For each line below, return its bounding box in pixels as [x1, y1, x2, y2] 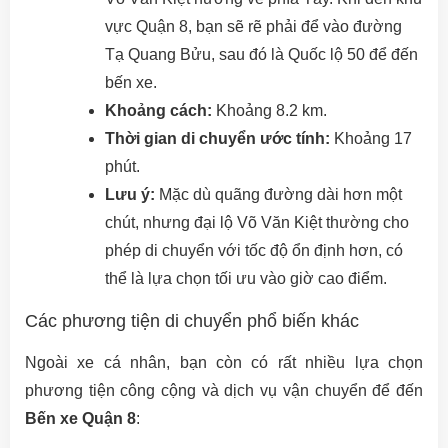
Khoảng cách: [105, 102, 212, 119]
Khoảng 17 [330, 130, 412, 147]
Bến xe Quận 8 [25, 410, 136, 427]
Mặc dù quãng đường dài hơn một [155, 186, 402, 203]
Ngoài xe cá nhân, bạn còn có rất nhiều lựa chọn [25, 354, 423, 371]
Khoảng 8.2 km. [212, 102, 327, 119]
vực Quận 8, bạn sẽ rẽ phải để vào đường [105, 18, 402, 35]
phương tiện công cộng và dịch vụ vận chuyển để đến [25, 382, 423, 399]
